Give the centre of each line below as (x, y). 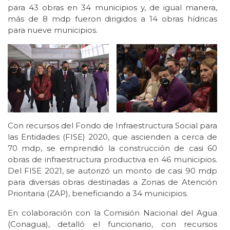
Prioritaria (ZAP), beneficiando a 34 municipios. (98, 193)
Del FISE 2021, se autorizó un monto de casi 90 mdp (112, 170)
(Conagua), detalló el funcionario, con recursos (112, 224)
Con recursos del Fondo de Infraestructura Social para (112, 125)
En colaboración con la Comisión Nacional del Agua (112, 213)
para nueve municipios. (53, 30)
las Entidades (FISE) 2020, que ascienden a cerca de (112, 137)
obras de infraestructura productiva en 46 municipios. (112, 159)
